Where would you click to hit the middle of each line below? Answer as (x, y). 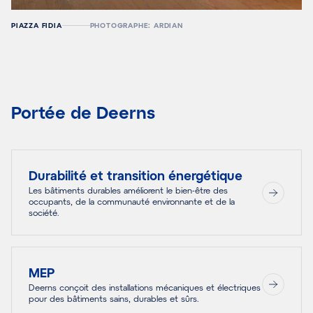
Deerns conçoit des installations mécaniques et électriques (145, 287)
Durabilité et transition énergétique (136, 176)
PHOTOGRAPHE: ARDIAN (136, 26)
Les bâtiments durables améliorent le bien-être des (128, 190)
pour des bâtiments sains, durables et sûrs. (114, 299)
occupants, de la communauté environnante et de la (132, 202)
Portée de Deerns (83, 112)
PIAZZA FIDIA (37, 26)
